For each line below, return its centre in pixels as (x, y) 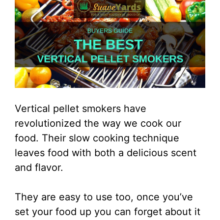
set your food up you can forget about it (108, 211)
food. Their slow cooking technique (97, 138)
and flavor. (39, 167)
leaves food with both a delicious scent (106, 152)
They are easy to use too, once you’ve (104, 197)
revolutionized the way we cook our (98, 123)
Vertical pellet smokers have (81, 108)
